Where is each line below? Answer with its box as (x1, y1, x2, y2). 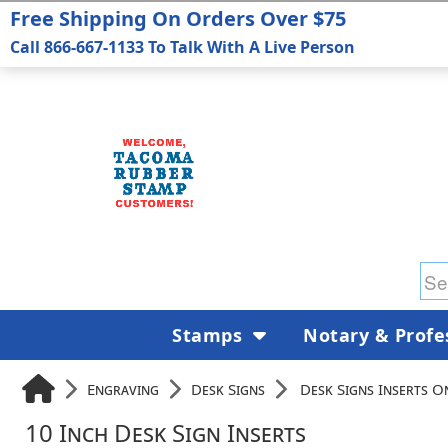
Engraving (87, 378, 159, 399)
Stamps (172, 322, 248, 347)
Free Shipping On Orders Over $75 (10, 5, 346, 32)
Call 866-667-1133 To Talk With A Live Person (10, 36, 355, 58)
